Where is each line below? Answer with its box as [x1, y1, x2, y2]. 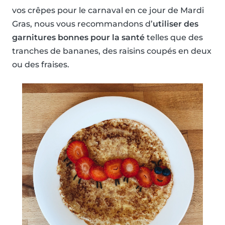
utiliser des [153, 19, 198, 29]
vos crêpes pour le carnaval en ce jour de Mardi [12, 6, 204, 16]
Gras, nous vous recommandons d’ [12, 19, 153, 29]
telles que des [145, 33, 203, 43]
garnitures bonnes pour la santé [12, 33, 145, 43]
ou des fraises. [12, 60, 69, 70]
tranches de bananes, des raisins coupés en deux [12, 46, 211, 56]
